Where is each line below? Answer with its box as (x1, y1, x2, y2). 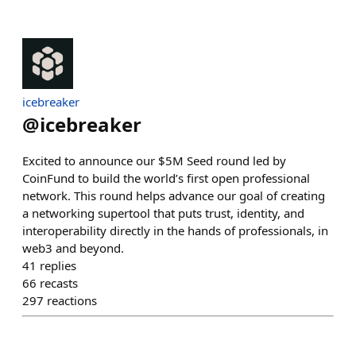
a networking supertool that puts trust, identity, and (22, 205, 304, 221)
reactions (47, 292, 97, 308)
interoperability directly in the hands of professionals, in (22, 222, 328, 238)
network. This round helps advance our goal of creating (22, 188, 325, 203)
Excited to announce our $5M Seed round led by (22, 153, 286, 168)
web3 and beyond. (22, 240, 124, 256)
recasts (40, 275, 78, 291)
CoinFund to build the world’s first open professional (22, 170, 310, 186)
